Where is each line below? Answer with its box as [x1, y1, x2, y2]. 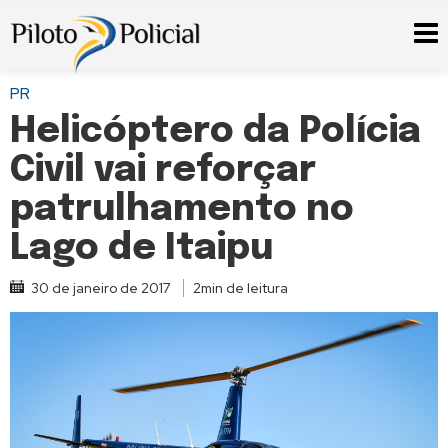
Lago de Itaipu [10, 231, 273, 267]
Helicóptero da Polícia [10, 114, 421, 150]
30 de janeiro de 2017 [28, 279, 174, 297]
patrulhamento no [10, 192, 354, 228]
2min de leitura [193, 279, 288, 297]
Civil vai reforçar [10, 153, 316, 189]
